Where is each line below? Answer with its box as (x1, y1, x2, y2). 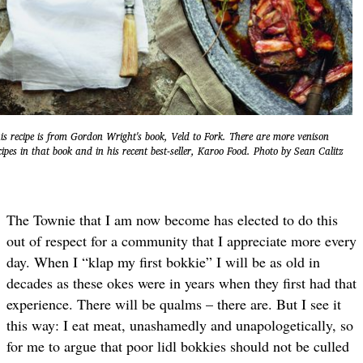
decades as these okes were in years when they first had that (6, 273, 357, 293)
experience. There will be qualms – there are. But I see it (6, 294, 341, 314)
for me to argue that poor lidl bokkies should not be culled (6, 336, 349, 357)
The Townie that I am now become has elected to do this (6, 210, 338, 230)
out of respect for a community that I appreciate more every (6, 231, 357, 251)
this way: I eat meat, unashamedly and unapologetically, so (6, 315, 353, 335)
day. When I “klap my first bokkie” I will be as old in (6, 252, 320, 272)
